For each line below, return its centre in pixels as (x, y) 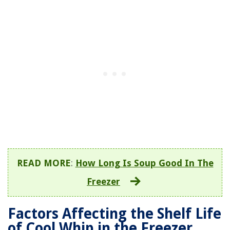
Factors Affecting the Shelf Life (114, 214)
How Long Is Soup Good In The (144, 163)
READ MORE (44, 163)
